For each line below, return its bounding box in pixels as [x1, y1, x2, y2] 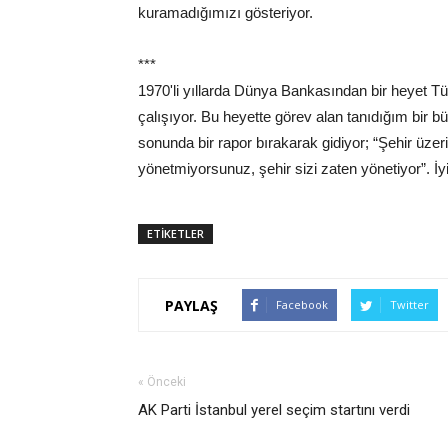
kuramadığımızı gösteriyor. [138, 4, 313, 22]
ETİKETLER [147, 226, 204, 242]
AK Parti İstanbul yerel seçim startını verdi [138, 401, 410, 420]
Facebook [276, 297, 328, 313]
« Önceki [138, 375, 186, 390]
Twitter [390, 297, 429, 313]
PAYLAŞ [165, 295, 218, 315]
